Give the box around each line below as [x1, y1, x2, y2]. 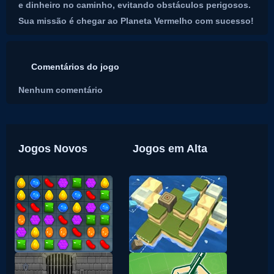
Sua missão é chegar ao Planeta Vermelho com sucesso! [18, 16, 254, 26]
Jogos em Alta [133, 143, 207, 155]
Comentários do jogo [31, 62, 119, 72]
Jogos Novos [18, 143, 87, 155]
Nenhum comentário [18, 85, 103, 95]
